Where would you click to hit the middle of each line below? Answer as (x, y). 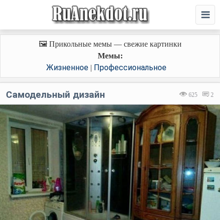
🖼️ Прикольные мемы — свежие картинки (110, 44)
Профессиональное (130, 68)
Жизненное (67, 68)
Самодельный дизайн (55, 95)
